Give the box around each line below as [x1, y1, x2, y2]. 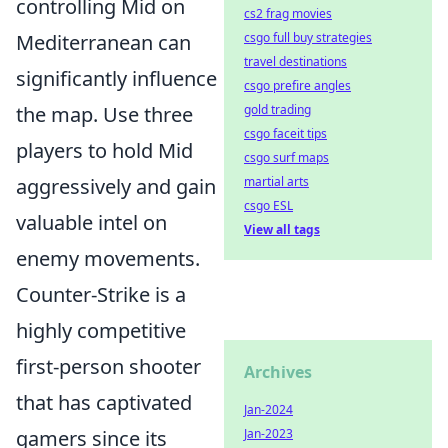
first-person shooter [16, 353, 201, 381]
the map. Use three [16, 101, 193, 129]
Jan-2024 [244, 401, 293, 418]
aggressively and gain [16, 173, 216, 201]
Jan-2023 [244, 425, 293, 442]
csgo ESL [244, 197, 293, 214]
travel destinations [244, 53, 347, 70]
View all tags [244, 221, 320, 238]
